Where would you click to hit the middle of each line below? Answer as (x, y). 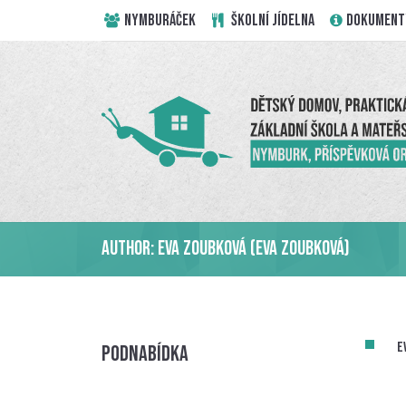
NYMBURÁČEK (159, 20)
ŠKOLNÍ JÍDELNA (271, 20)
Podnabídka (145, 354)
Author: (130, 249)
